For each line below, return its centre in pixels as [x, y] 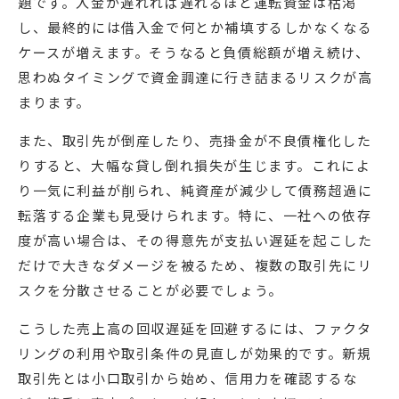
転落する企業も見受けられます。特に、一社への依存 [195, 216]
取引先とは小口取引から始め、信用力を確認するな [188, 379]
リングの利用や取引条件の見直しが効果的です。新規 [195, 354]
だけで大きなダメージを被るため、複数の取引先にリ [195, 265]
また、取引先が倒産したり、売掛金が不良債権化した [195, 141]
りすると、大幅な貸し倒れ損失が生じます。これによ [195, 166]
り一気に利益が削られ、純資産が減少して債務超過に [195, 191]
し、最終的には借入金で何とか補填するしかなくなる [195, 28]
